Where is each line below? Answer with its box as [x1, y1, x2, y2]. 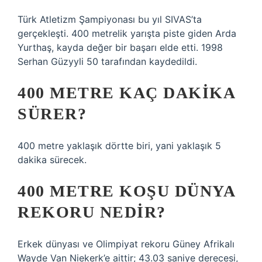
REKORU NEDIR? [18, 203, 166, 221]
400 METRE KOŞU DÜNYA [18, 182, 235, 200]
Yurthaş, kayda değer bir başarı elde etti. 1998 [18, 42, 223, 53]
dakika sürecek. [18, 154, 87, 166]
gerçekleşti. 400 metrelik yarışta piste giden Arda [18, 27, 236, 39]
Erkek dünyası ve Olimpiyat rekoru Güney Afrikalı [18, 238, 235, 250]
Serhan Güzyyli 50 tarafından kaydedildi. [18, 56, 197, 67]
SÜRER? [18, 105, 87, 123]
